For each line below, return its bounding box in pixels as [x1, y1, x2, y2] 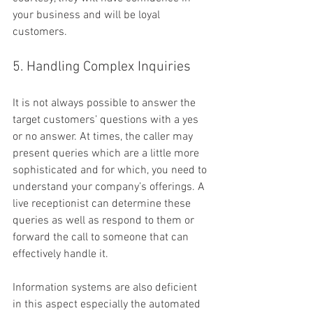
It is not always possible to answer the [13, 96, 198, 111]
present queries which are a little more [13, 147, 202, 161]
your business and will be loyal [13, 8, 163, 23]
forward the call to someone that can [13, 231, 191, 245]
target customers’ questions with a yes [13, 113, 201, 128]
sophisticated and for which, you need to [13, 163, 210, 178]
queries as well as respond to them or [13, 214, 197, 228]
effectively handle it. [13, 247, 108, 262]
